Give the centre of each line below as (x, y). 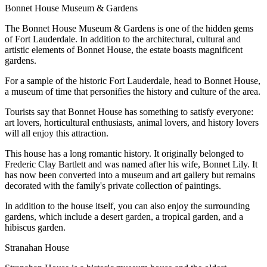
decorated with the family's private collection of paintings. (113, 186)
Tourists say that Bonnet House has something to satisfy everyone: (129, 112)
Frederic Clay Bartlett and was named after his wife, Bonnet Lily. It (131, 164)
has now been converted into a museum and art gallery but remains (130, 175)
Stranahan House (37, 248)
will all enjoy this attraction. (57, 133)
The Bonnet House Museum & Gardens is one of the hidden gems (129, 29)
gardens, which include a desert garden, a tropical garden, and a (124, 217)
